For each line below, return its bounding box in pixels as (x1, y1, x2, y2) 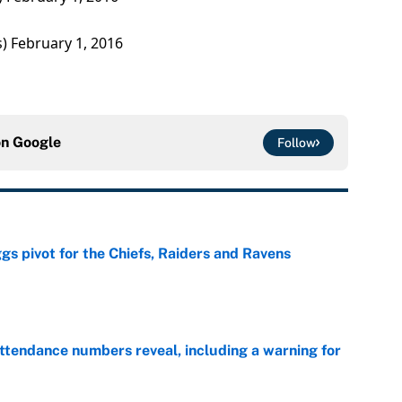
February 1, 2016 (11, 33, 123, 54)
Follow (277, 135, 316, 151)
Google (13, 134, 61, 152)
